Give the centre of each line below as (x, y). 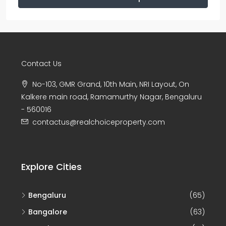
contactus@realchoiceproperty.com (99, 122)
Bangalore (48, 212)
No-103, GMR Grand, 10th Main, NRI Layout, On (111, 84)
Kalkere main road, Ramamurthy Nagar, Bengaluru (111, 97)
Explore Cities (51, 166)
